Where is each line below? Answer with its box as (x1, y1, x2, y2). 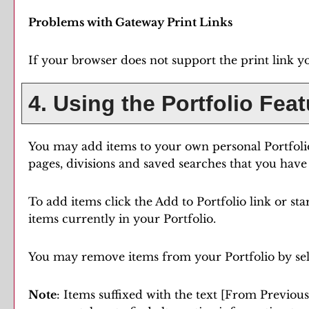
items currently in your (28, 212, 163, 226)
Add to (155, 195, 197, 208)
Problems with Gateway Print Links (28, 15, 232, 29)
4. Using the (22, 91, 161, 116)
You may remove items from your (28, 250, 225, 263)
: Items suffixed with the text (57, 288, 221, 301)
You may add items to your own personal (28, 139, 264, 153)
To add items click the (28, 195, 155, 208)
